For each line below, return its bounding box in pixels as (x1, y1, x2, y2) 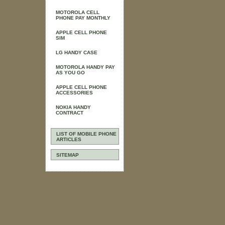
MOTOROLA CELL (56, 10, 99, 15)
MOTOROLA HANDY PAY (56, 64, 115, 70)
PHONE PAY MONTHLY (56, 15, 110, 21)
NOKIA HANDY (56, 104, 91, 110)
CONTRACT (56, 110, 83, 116)
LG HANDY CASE (56, 50, 97, 55)
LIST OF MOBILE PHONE (56, 131, 117, 137)
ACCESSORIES (56, 90, 93, 95)
